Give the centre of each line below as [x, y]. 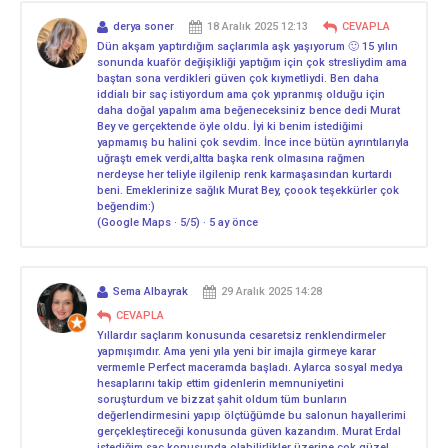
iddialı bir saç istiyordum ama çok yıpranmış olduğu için [241, 94]
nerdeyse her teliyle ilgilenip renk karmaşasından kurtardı [244, 174]
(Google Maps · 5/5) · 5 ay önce [177, 222]
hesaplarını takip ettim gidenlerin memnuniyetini [220, 383]
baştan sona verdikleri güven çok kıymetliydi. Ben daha [238, 78]
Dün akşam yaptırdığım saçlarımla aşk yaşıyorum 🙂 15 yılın [247, 46]
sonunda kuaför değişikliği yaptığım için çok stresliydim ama [252, 62]
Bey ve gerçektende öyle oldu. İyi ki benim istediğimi [230, 126]
